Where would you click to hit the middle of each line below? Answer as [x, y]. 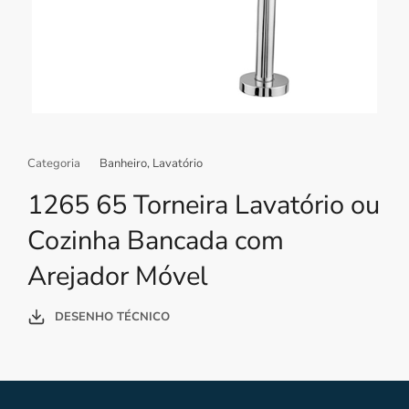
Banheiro [123, 164]
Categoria [54, 164]
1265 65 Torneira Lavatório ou [204, 205]
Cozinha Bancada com [156, 241]
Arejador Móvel [118, 277]
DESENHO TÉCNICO [112, 316]
